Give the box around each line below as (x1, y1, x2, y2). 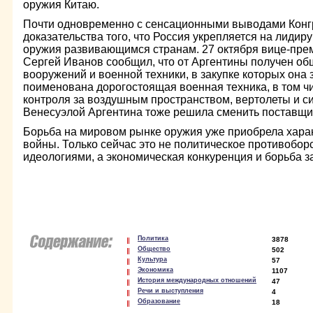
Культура (138, 256, 167, 263)
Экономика (138, 266, 173, 273)
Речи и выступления (138, 287, 203, 294)
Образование (138, 298, 180, 305)
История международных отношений (138, 277, 256, 284)
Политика (138, 235, 168, 242)
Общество (138, 245, 170, 252)
